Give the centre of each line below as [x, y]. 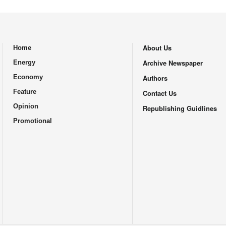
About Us [157, 48]
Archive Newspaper [173, 63]
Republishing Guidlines [180, 108]
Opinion [25, 106]
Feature [24, 92]
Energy [24, 62]
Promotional [32, 121]
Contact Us [159, 93]
